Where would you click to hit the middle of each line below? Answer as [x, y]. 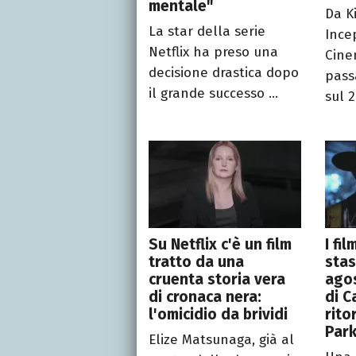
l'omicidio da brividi [218, 314]
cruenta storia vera [217, 279]
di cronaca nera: [205, 296]
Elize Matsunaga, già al [221, 339]
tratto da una [196, 261]
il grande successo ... [213, 93]
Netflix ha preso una [213, 52]
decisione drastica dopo [224, 72]
